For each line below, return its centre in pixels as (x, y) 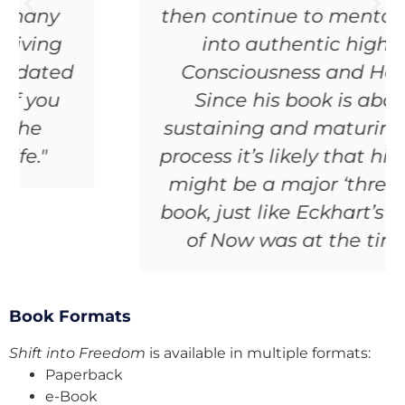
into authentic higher (202, 43)
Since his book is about (202, 99)
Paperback (84, 374)
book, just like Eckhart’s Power (202, 212)
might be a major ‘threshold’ (202, 184)
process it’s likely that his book (202, 155)
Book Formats (70, 316)
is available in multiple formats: (258, 353)
